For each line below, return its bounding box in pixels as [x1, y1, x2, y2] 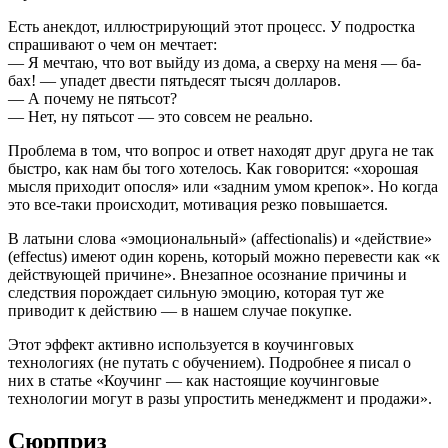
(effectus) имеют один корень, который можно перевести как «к [8, 247, 440, 265]
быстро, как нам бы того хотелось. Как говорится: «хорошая [8, 159, 418, 177]
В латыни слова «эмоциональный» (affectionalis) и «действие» [8, 229, 432, 247]
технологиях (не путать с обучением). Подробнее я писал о [8, 353, 411, 371]
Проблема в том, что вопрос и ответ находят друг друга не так [8, 141, 434, 159]
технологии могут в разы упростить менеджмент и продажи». [8, 389, 432, 407]
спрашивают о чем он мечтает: [8, 35, 217, 53]
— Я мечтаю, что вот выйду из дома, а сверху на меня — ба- [8, 53, 421, 71]
